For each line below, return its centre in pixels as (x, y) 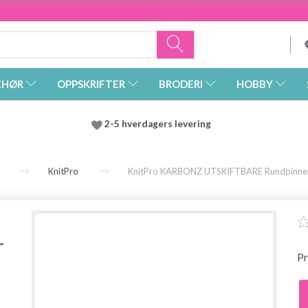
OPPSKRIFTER (91, 84)
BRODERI (181, 84)
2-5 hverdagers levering (160, 124)
